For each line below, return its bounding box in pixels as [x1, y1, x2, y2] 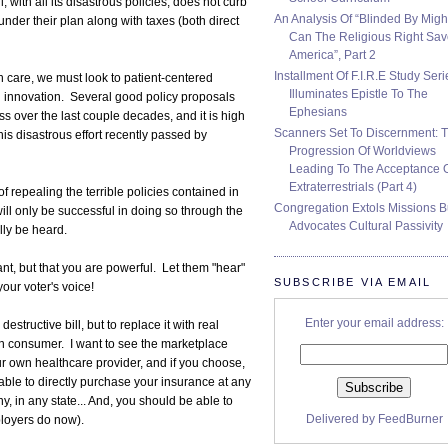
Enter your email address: [304, 315, 444, 330]
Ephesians [289, 104, 347, 119]
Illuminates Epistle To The [289, 86, 428, 101]
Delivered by [305, 411, 378, 426]
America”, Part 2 [289, 47, 376, 62]
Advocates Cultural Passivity [289, 218, 443, 233]
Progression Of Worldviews [289, 143, 436, 158]
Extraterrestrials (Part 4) [289, 179, 417, 194]
